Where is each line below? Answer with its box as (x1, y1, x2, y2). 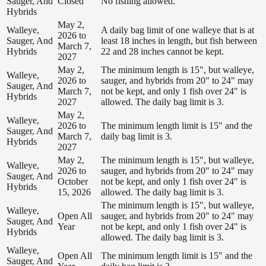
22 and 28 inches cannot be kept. (101, 46, 224, 56)
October (58, 176, 88, 186)
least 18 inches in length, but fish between (101, 35, 257, 46)
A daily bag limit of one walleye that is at (101, 24, 254, 35)
